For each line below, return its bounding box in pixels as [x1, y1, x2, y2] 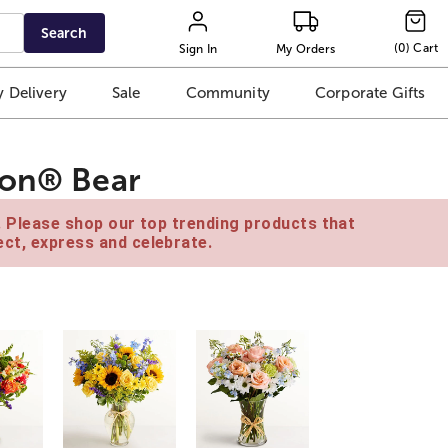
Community [185, 84, 270, 102]
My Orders [276, 41, 336, 56]
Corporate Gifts [314, 84, 426, 102]
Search [41, 25, 88, 41]
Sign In [178, 41, 218, 56]
